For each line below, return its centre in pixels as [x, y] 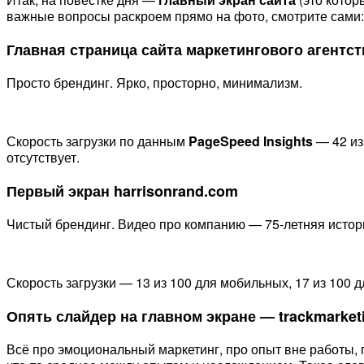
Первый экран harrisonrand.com [122, 191]
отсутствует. [43, 157]
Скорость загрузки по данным [97, 141]
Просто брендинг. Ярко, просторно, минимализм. [154, 82]
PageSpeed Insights [252, 141]
